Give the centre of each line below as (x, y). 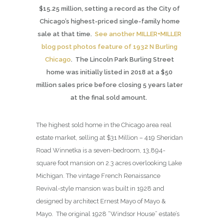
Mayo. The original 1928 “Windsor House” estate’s (108, 214)
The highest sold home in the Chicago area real (104, 125)
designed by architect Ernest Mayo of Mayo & (101, 201)
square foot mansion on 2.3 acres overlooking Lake (109, 163)
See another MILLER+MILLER (138, 34)
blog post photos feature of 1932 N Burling (109, 47)
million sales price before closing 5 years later (109, 85)
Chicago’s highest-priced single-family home (109, 22)
